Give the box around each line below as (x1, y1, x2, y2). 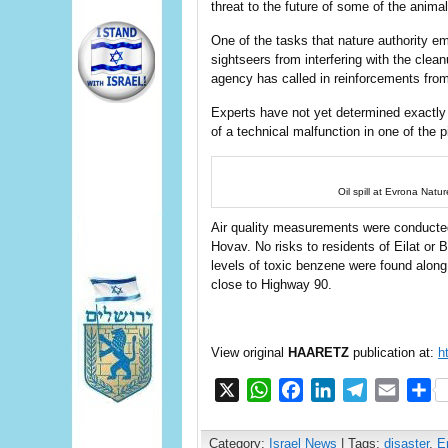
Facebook (303, 381, 374, 398)
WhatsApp (271, 381, 345, 398)
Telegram (367, 381, 433, 398)
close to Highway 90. (211, 277, 332, 292)
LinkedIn (335, 381, 396, 398)
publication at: (349, 345, 438, 360)
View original (211, 345, 288, 360)
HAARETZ (288, 345, 349, 360)
